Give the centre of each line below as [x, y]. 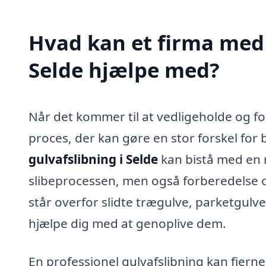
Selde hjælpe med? [124, 69]
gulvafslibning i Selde [93, 159]
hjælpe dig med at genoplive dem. [127, 223]
